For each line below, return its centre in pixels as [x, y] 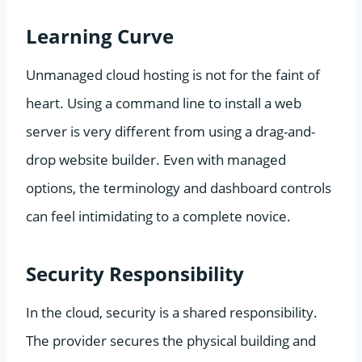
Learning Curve [100, 36]
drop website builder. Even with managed [156, 159]
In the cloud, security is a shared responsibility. [172, 312]
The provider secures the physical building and [171, 340]
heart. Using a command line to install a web [164, 103]
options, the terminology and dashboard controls [179, 187]
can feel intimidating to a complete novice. [158, 216]
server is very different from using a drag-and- [170, 131]
